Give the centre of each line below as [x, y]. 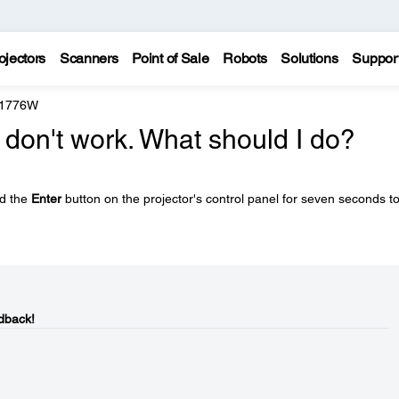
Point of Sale [171, 58]
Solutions [309, 58]
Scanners [89, 58]
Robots [245, 58]
